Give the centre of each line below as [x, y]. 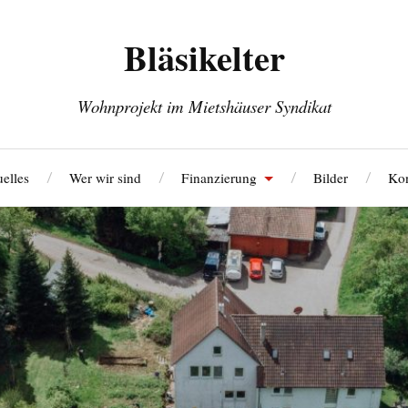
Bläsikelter [204, 57]
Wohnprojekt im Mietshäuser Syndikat [204, 106]
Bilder [330, 178]
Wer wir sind [105, 178]
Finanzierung [219, 178]
